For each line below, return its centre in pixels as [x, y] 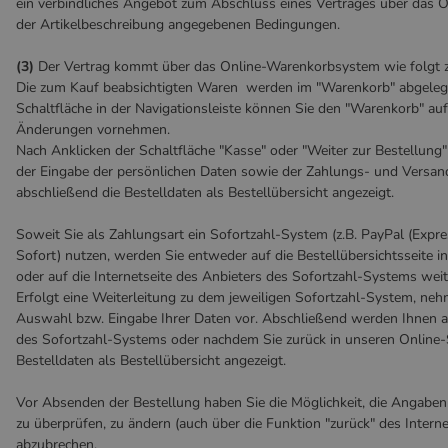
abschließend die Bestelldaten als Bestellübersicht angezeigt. [205, 192]
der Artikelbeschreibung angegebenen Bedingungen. [178, 24]
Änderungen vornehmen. [93, 129]
